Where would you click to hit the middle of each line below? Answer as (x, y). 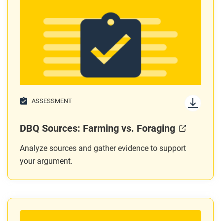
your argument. (46, 161)
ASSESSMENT (52, 101)
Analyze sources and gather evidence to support (103, 148)
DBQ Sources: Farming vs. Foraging (97, 128)
